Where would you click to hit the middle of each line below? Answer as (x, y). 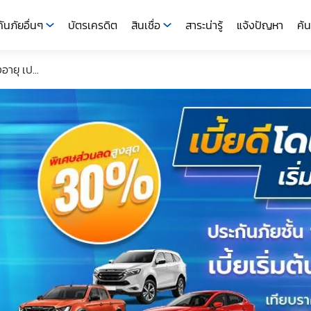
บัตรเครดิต (92, 25)
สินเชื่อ (145, 25)
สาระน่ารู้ (204, 25)
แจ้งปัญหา (260, 25)
